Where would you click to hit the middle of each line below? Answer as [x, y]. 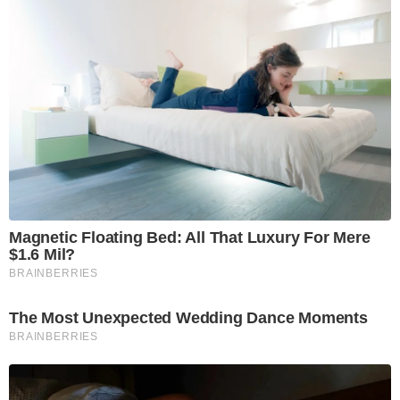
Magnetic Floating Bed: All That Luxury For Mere [190, 237]
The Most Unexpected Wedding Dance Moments [188, 317]
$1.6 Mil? [42, 254]
